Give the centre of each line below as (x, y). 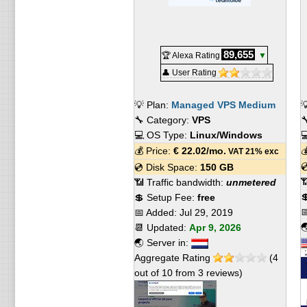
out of (148, 273)
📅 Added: (157, 212)
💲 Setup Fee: (165, 197)
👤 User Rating (190, 73)
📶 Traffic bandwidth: (180, 182)
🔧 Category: (163, 120)
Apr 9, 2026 (215, 228)
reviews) (223, 273)
